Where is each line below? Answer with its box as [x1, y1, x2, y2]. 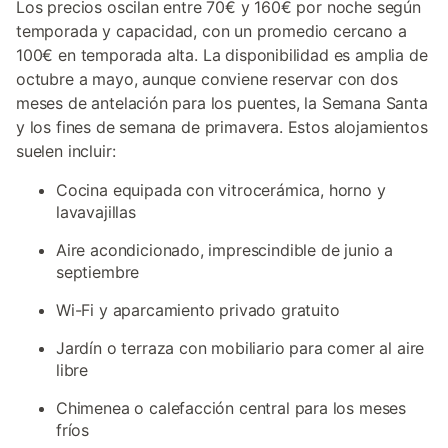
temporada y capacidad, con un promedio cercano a [16, 21, 407, 41]
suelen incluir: [16, 141, 116, 161]
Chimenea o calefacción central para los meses [56, 398, 407, 418]
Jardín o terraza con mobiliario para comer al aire [56, 338, 425, 358]
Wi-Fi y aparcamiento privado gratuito [56, 300, 340, 320]
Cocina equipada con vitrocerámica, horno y [56, 180, 386, 200]
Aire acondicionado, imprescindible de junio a [56, 240, 394, 260]
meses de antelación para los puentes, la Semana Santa [16, 93, 428, 113]
